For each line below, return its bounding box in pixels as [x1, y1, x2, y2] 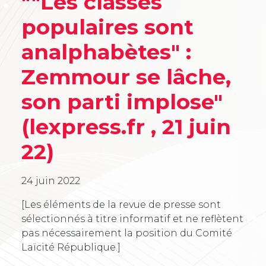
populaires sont [21, 14, 194, 40]
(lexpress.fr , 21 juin [21, 113, 231, 140]
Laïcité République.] [21, 241, 121, 253]
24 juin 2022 [21, 175, 80, 186]
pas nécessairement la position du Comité [21, 227, 232, 239]
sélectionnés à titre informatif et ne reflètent [21, 213, 243, 224]
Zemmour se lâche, [21, 64, 231, 90]
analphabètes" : [21, 39, 191, 65]
